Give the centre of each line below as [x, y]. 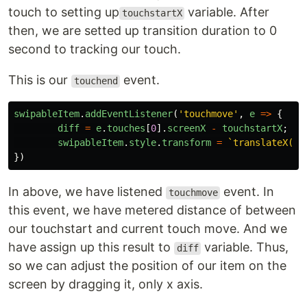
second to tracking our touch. [95, 49]
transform [186, 143]
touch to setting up [64, 12]
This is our [40, 80]
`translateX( [260, 143]
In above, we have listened [87, 192]
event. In [247, 192]
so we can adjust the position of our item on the [147, 266]
